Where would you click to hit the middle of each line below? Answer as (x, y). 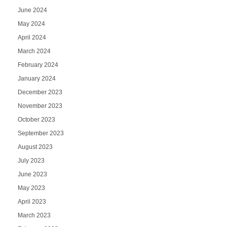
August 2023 (35, 147)
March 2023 (34, 215)
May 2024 (31, 24)
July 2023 (31, 160)
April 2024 (32, 37)
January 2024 (36, 78)
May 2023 (31, 188)
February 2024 (38, 65)
